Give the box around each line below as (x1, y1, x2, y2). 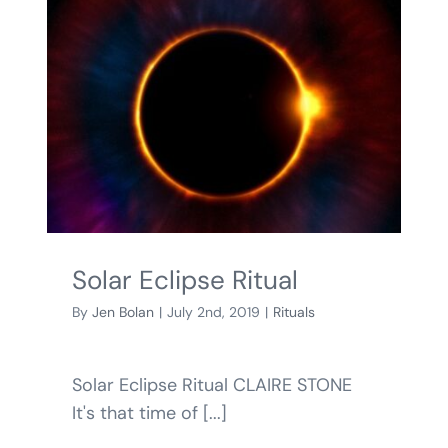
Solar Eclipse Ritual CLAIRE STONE (71, 373, 352, 398)
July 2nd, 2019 (166, 303, 260, 322)
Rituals (272, 303, 315, 322)
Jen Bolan (91, 303, 154, 322)
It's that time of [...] (71, 401, 227, 426)
